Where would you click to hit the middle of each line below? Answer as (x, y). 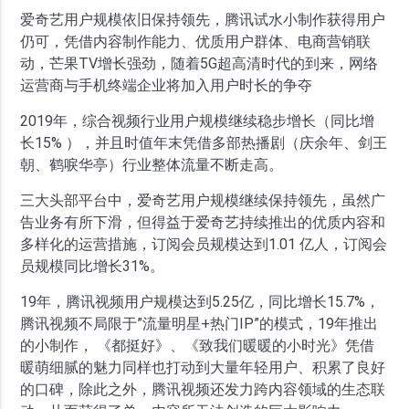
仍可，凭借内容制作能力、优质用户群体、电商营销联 (196, 41)
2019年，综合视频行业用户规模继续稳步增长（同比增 (198, 121)
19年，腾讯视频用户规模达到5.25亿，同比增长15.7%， (200, 301)
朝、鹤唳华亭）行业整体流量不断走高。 (152, 164)
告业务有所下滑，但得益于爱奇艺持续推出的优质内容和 (203, 222)
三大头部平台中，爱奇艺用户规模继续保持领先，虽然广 (203, 200)
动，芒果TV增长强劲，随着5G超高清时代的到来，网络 (199, 63)
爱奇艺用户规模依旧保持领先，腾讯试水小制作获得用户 (203, 19)
